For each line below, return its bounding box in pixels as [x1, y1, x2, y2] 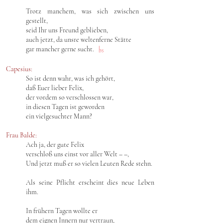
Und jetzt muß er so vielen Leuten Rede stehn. [26, 159, 152, 168]
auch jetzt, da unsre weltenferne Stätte [26, 35, 131, 44]
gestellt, [26, 16, 48, 25]
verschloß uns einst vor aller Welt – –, [26, 150, 129, 158]
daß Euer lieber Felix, [26, 84, 84, 92]
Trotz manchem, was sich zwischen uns [26, 7, 154, 15]
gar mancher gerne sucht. [26, 45, 99, 53]
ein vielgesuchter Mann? [26, 112, 92, 120]
